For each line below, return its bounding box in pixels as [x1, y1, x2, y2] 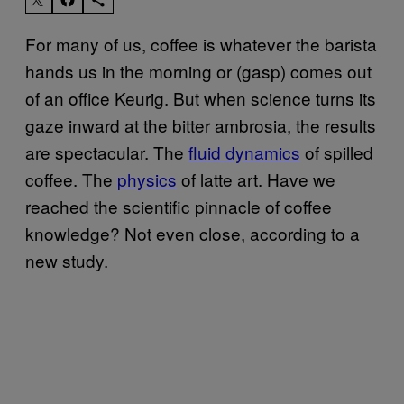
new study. [25, 247, 108, 272]
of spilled [300, 139, 373, 164]
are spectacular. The [25, 139, 188, 164]
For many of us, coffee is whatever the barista [25, 31, 377, 56]
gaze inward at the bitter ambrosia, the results [25, 112, 376, 137]
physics [117, 166, 177, 191]
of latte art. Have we [177, 166, 335, 191]
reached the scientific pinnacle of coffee [25, 193, 332, 218]
